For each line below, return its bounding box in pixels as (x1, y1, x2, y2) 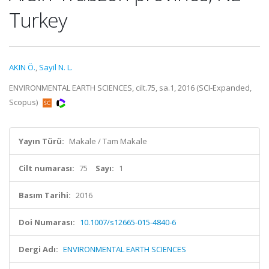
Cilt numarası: (19, 163, 74, 174)
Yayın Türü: (19, 136, 64, 147)
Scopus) (9, 97, 40, 107)
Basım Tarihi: (19, 190, 71, 201)
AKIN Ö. (9, 62, 35, 73)
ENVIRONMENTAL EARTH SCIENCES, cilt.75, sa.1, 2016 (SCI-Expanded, (9, 82, 252, 93)
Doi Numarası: (19, 217, 75, 228)
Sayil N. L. (39, 62, 73, 73)
